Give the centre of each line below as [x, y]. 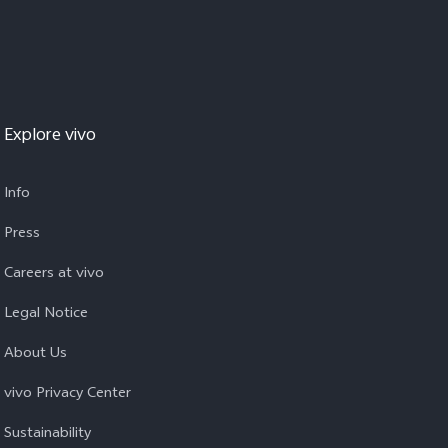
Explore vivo [50, 137]
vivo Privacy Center [67, 395]
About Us [35, 355]
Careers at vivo [54, 275]
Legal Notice [46, 315]
